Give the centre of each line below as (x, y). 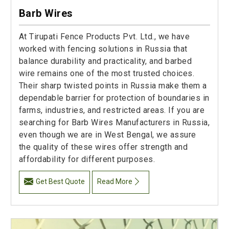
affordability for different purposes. (87, 159)
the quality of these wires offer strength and (103, 147)
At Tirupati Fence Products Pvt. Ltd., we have (104, 36)
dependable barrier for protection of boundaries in (114, 98)
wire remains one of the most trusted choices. (107, 73)
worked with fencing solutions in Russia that (103, 49)
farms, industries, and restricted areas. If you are (112, 110)
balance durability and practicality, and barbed (105, 61)
